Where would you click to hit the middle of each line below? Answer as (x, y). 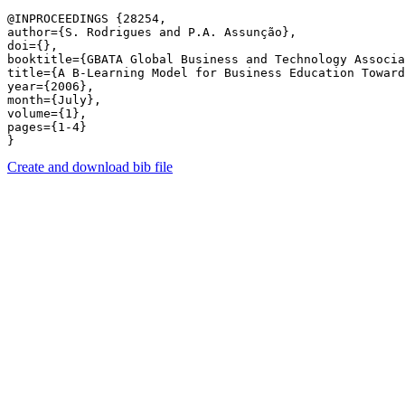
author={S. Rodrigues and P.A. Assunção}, (152, 32)
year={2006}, (51, 86)
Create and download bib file (90, 167)
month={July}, (54, 100)
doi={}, (33, 46)
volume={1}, (47, 113)
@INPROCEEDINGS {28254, (87, 19)
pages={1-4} (51, 127)
